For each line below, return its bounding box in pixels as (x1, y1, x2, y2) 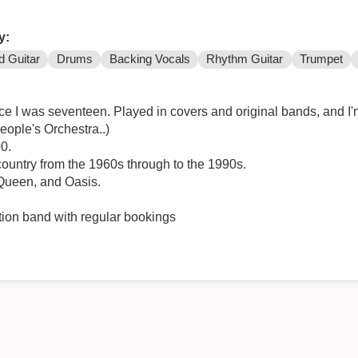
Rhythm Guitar (206, 53, 284, 66)
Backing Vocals (109, 53, 190, 66)
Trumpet (300, 53, 344, 66)
